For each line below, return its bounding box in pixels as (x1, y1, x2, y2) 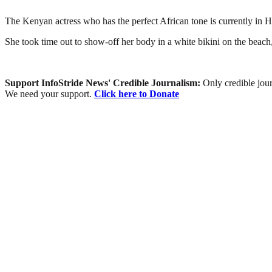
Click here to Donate (94, 88, 179, 99)
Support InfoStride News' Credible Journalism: (5, 77, 203, 88)
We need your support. (5, 88, 94, 99)
